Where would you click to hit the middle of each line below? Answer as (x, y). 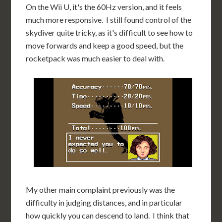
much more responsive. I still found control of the (109, 20)
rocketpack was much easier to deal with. (95, 58)
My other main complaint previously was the (101, 190)
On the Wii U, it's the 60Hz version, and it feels (104, 7)
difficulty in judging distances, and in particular (104, 202)
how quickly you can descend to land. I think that (108, 215)
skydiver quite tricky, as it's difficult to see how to (110, 32)
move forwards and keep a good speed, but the (105, 45)
